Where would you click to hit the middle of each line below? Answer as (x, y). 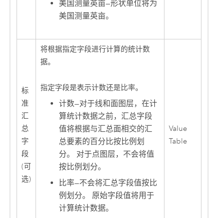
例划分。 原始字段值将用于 (107, 195)
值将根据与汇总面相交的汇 (106, 129)
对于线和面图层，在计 (118, 104)
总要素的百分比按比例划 (102, 142)
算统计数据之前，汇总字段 (106, 117)
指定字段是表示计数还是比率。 (91, 88)
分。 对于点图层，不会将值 (107, 154)
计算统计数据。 (86, 208)
